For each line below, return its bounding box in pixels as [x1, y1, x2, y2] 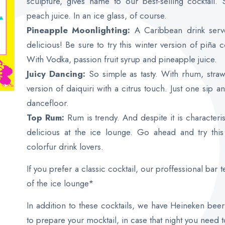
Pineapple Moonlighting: [26, 24, 131, 36]
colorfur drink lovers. [26, 141, 103, 153]
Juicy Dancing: [26, 68, 85, 80]
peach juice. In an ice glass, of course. [26, 10, 167, 22]
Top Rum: [26, 111, 67, 124]
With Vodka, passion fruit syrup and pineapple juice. [26, 53, 217, 65]
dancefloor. [26, 97, 69, 109]
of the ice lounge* [26, 177, 94, 189]
